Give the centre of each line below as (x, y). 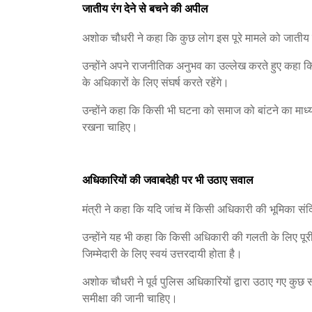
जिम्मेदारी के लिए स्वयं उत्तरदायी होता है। (162, 253)
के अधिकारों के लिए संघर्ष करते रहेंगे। (156, 82)
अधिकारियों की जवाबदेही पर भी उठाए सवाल (168, 180)
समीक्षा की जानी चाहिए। (130, 298)
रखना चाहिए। (110, 127)
